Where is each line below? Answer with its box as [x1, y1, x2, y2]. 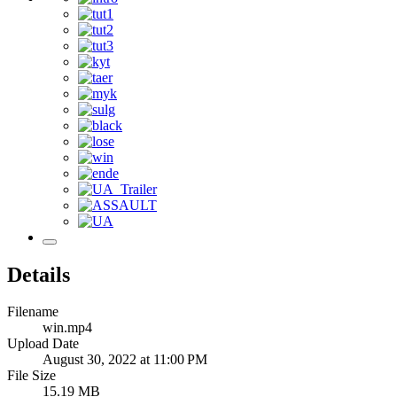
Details [7, 262, 70, 286]
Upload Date [7, 336, 79, 352]
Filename [7, 304, 58, 320]
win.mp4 [43, 320, 92, 336]
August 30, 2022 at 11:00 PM [43, 352, 207, 368]
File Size [7, 368, 56, 384]
